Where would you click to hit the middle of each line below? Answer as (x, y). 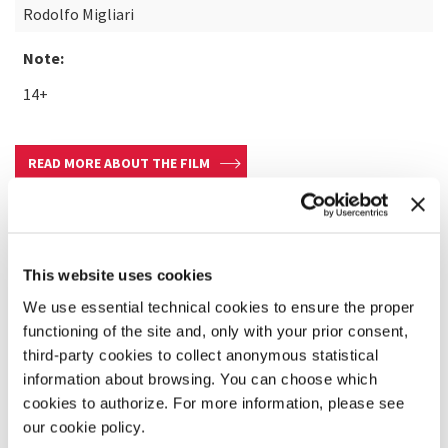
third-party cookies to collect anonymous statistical (200, 354)
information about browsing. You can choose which (200, 378)
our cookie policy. (84, 426)
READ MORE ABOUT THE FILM (119, 163)
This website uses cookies (118, 275)
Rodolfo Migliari (78, 14)
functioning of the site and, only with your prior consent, (215, 330)
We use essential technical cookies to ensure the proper (219, 306)
